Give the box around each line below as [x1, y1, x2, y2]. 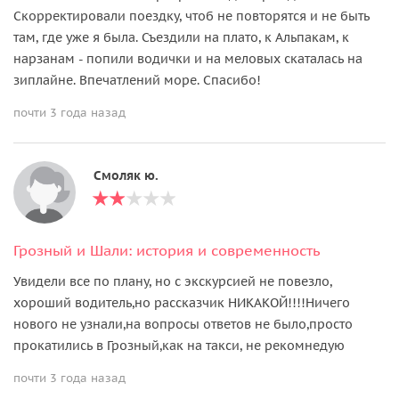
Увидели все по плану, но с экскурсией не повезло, [13, 273, 332, 289]
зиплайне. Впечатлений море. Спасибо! [13, 71, 261, 88]
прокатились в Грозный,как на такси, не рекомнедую [13, 337, 345, 354]
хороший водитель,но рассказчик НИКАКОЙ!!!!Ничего [13, 294, 350, 311]
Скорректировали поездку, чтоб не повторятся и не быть [13, 7, 370, 24]
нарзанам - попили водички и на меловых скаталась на [13, 50, 362, 67]
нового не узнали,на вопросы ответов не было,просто [13, 315, 353, 332]
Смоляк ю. [94, 167, 159, 183]
